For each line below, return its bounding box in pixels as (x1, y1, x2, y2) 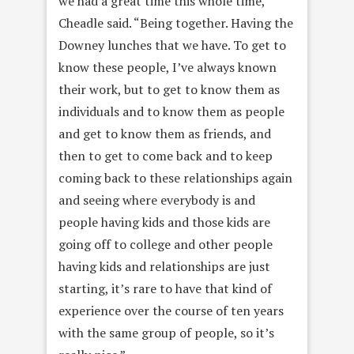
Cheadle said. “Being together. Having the (58, 13, 293, 32)
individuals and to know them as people (58, 102, 284, 120)
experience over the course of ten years (58, 301, 284, 319)
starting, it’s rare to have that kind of (58, 279, 272, 297)
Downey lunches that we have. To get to (58, 36, 286, 54)
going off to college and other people (58, 235, 273, 253)
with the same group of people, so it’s (58, 323, 274, 341)
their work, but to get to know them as (58, 80, 280, 98)
